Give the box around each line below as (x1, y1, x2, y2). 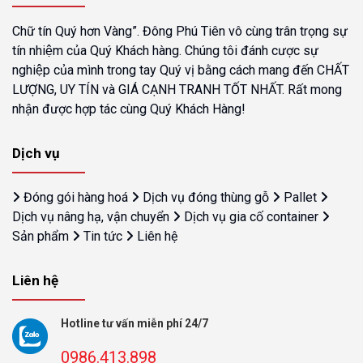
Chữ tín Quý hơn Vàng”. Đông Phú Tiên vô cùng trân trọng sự (12, 23, 348, 40)
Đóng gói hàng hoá (23, 190, 128, 206)
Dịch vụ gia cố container (184, 209, 318, 225)
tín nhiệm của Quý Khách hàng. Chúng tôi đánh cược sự (12, 43, 318, 59)
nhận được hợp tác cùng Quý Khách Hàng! (12, 101, 246, 117)
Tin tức (80, 228, 122, 245)
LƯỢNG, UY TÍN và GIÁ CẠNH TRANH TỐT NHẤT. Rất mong (12, 82, 342, 98)
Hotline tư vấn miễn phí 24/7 (61, 317, 208, 331)
